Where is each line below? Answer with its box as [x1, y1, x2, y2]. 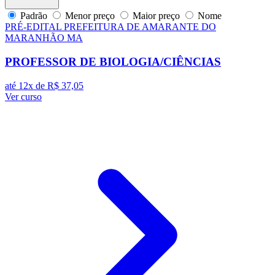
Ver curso [5, 91, 42, 102]
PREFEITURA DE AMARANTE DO [64, 21, 216, 33]
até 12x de [5, 80, 47, 91]
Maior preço [130, 10, 182, 21]
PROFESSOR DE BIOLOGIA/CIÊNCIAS [5, 55, 221, 68]
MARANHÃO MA [5, 33, 83, 44]
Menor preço [63, 10, 117, 21]
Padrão [18, 10, 50, 21]
